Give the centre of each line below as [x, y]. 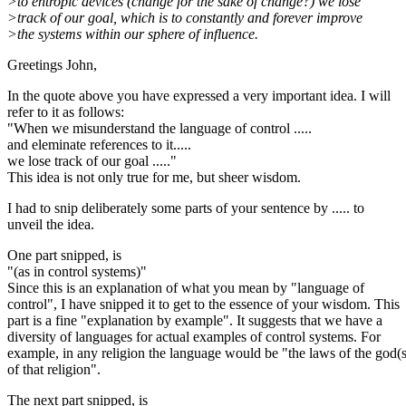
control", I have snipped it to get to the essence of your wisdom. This [203, 304]
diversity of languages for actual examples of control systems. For [194, 336]
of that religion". [54, 369]
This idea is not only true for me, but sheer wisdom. [154, 177]
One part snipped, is [64, 255]
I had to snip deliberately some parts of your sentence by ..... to [186, 208]
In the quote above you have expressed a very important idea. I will [199, 95]
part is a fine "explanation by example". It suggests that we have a [195, 320]
